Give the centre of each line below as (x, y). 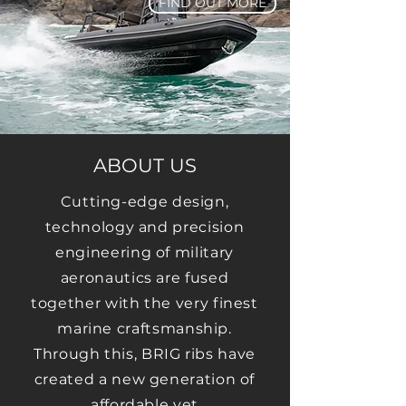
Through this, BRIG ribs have (145, 354)
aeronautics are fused (145, 278)
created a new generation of (145, 379)
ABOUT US (145, 165)
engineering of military (145, 252)
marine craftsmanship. (145, 329)
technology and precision (145, 227)
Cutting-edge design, (145, 202)
